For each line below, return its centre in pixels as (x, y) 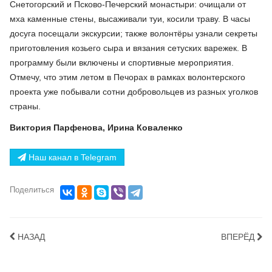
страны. (25, 106)
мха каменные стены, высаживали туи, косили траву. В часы (130, 19)
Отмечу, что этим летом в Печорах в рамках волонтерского (127, 77)
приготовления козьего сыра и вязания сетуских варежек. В (128, 48)
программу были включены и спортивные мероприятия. (122, 62)
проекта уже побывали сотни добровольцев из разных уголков (134, 91)
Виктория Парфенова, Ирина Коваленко (96, 127)
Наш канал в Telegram (71, 157)
